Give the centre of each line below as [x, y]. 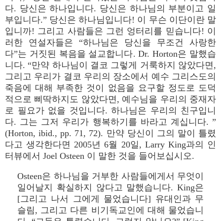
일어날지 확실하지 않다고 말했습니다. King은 [110, 187]
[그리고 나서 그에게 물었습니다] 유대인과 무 [110, 199]
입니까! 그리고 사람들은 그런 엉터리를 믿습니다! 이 [110, 31]
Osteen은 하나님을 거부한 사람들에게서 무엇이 [110, 176]
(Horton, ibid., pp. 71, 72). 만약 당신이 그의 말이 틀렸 [110, 133]
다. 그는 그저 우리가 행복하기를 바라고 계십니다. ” [110, 122]
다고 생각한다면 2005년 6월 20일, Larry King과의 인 [110, 145]
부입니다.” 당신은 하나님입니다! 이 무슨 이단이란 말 [110, 20]
